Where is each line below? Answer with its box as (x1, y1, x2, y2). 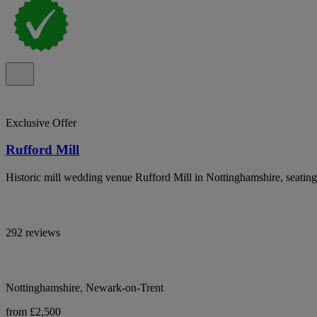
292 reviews (6, 226, 60, 239)
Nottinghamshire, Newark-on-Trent (6, 282, 163, 294)
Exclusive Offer (6, 116, 76, 129)
